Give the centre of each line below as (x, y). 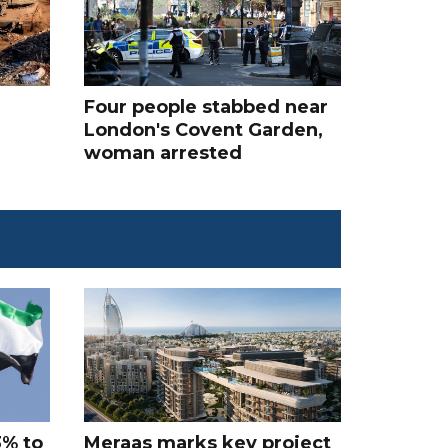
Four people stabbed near (205, 106)
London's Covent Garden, (203, 129)
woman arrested (162, 152)
